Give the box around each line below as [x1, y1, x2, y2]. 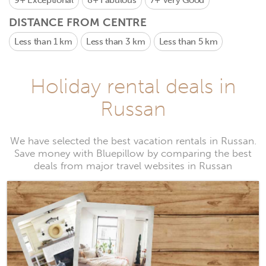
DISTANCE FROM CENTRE [9, 15, 147, 29]
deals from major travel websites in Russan [34, 160, 232, 172]
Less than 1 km [14, 36, 72, 47]
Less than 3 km [85, 36, 145, 47]
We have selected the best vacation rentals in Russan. [9, 135, 256, 147]
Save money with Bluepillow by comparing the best [14, 147, 252, 160]
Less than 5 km [159, 36, 218, 47]
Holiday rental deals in [30, 74, 236, 99]
